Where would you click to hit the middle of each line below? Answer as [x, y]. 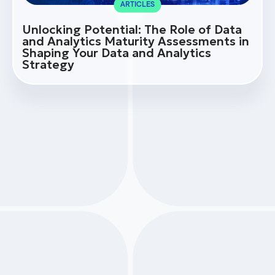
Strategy [48, 65]
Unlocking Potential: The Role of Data [132, 30]
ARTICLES [137, 5]
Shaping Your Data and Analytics [117, 53]
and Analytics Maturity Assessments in [136, 41]
